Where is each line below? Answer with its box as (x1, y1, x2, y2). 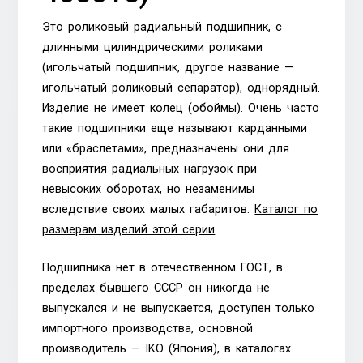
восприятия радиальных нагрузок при (42, 162, 258, 177)
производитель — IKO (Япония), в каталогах (42, 341, 292, 356)
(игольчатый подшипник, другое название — (42, 61, 294, 75)
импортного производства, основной (42, 321, 254, 335)
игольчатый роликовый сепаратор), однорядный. (42, 81, 321, 96)
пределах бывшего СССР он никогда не (42, 280, 271, 295)
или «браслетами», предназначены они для (42, 142, 290, 156)
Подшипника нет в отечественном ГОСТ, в (42, 260, 284, 275)
